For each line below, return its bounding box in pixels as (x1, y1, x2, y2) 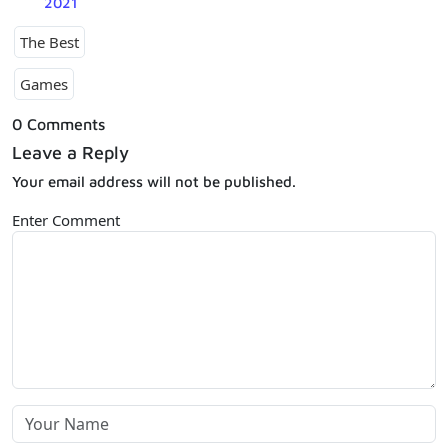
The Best (20, 31, 79, 52)
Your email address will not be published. (12, 172, 296, 190)
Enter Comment (12, 209, 120, 230)
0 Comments (12, 114, 105, 133)
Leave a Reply (12, 141, 129, 163)
